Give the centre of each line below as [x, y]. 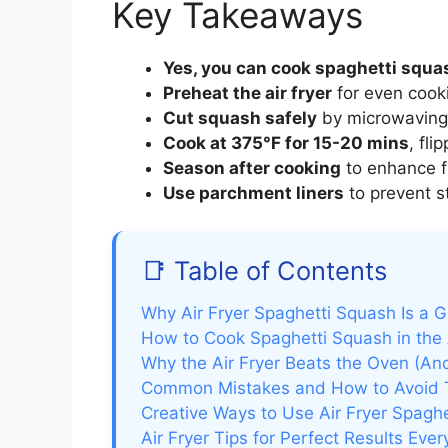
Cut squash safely [240, 117]
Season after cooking [252, 167]
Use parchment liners [253, 192]
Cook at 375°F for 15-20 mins [286, 142]
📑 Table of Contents [264, 271]
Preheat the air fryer [247, 92]
